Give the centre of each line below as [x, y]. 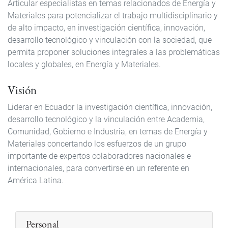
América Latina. [36, 181]
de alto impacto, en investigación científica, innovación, [106, 28]
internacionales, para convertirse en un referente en [98, 168]
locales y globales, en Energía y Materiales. [84, 65]
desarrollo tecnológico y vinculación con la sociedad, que [110, 40]
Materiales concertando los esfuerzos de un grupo [97, 144]
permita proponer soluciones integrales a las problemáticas [114, 52]
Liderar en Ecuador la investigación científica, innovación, [110, 107]
